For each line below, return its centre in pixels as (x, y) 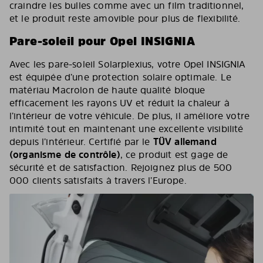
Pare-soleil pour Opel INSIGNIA (102, 41)
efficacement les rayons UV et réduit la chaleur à (119, 103)
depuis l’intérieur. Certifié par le (81, 141)
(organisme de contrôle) (65, 154)
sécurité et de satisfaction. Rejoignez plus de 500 (121, 167)
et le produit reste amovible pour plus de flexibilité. (125, 18)
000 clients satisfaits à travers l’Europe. (98, 180)
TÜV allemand (185, 141)
